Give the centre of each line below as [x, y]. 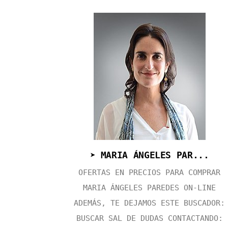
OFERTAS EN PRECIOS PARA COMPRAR [150, 172]
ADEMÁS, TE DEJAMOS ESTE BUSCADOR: [150, 203]
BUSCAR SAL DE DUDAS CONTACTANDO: [149, 218]
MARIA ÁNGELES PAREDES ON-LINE [150, 188]
